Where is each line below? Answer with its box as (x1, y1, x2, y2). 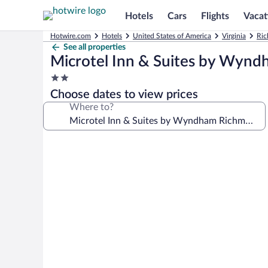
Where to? (69, 102, 114, 112)
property (50, 96, 86, 105)
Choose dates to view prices (50, 89, 198, 100)
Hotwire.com (50, 32, 91, 39)
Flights (201, 11, 229, 21)
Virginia (222, 32, 246, 39)
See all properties (63, 43, 126, 51)
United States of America (133, 32, 211, 39)
